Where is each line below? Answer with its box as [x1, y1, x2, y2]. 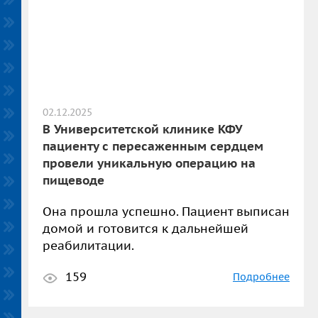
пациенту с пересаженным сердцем [43, 138, 263, 154]
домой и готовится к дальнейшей [43, 221, 248, 236]
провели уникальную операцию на [43, 155, 256, 171]
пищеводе [43, 172, 104, 188]
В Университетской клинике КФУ [43, 121, 241, 137]
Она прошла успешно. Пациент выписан [43, 204, 290, 219]
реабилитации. [43, 238, 134, 253]
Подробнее [233, 270, 290, 283]
